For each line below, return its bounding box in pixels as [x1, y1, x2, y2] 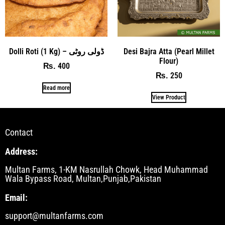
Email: [5, 192, 28, 203]
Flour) [159, 56, 178, 66]
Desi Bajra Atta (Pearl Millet [123, 46, 214, 56]
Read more [43, 84, 70, 91]
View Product [152, 93, 185, 101]
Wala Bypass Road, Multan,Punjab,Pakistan [5, 173, 161, 184]
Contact [5, 127, 33, 138]
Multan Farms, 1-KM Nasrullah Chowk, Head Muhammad [5, 164, 208, 175]
